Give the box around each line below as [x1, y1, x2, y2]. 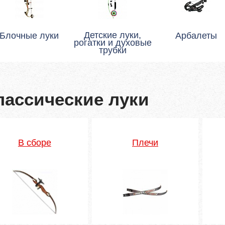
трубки [98, 45, 127, 55]
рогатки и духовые [73, 38, 152, 48]
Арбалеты [175, 31, 217, 41]
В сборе [18, 138, 51, 148]
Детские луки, [84, 30, 141, 40]
